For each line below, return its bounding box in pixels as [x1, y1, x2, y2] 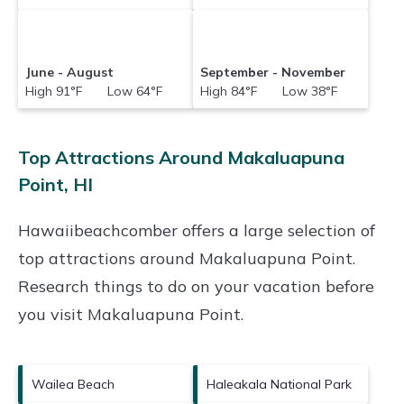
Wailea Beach [32, 375, 115, 392]
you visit [18, 303, 87, 325]
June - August [25, 63, 115, 80]
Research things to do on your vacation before [18, 275, 374, 297]
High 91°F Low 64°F [25, 82, 163, 99]
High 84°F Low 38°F [200, 82, 338, 99]
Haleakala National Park [207, 375, 352, 392]
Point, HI [18, 172, 93, 196]
